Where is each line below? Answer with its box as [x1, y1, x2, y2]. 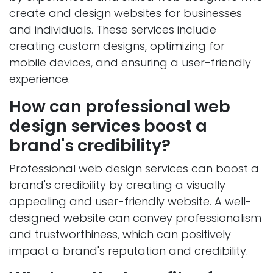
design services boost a [9, 115, 207, 138]
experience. [9, 71, 70, 87]
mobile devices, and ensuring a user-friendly [9, 55, 251, 71]
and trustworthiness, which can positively [9, 227, 231, 243]
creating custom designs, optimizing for [9, 38, 225, 54]
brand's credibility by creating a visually [9, 177, 225, 193]
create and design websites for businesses [9, 5, 242, 21]
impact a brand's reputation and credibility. [9, 243, 248, 259]
